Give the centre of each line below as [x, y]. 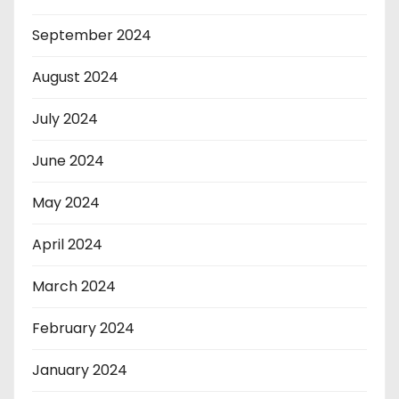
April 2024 [67, 244]
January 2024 [80, 370]
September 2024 [92, 35]
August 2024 [75, 77]
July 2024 [65, 118]
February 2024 [83, 328]
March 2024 [74, 286]
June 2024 [68, 160]
